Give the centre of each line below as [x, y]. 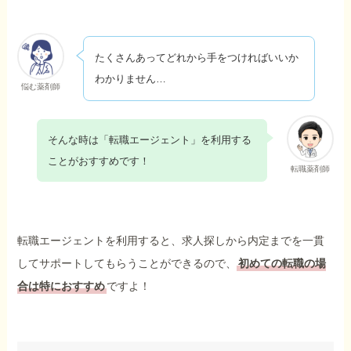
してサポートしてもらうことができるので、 [127, 264]
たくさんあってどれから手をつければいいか [196, 58]
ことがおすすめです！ [98, 161]
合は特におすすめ [62, 286]
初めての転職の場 [282, 264]
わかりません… [130, 79]
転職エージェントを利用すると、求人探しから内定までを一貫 [171, 241]
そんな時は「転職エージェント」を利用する [149, 139]
